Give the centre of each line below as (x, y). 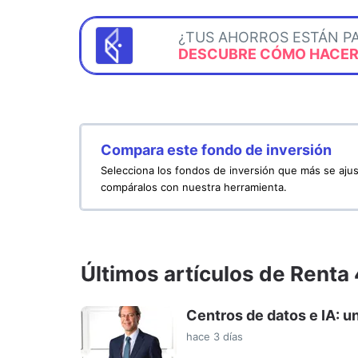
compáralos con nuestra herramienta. (194, 187)
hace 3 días (215, 336)
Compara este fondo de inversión (216, 149)
